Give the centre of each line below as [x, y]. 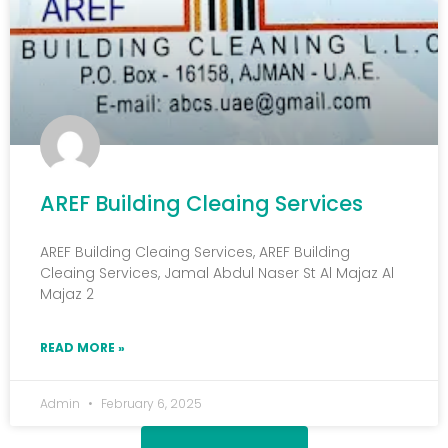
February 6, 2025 [150, 404]
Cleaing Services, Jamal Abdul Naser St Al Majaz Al [217, 273]
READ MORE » [82, 348]
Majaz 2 [67, 294]
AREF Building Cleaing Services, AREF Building [195, 252]
